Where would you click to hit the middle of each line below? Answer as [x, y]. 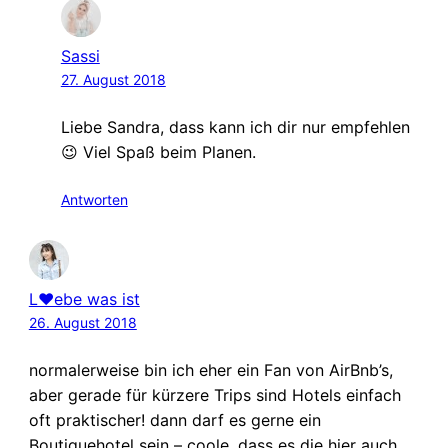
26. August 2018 [82, 323]
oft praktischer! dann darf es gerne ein [174, 420]
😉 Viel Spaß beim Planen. [158, 152]
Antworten [94, 200]
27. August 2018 [113, 80]
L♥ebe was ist [84, 299]
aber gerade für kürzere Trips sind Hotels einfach [214, 395]
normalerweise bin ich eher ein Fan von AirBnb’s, [210, 370]
